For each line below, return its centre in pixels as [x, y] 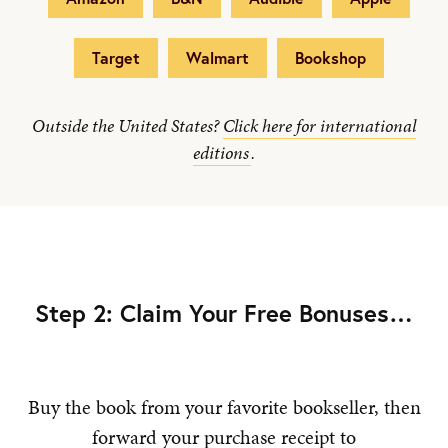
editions [221, 153]
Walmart [217, 58]
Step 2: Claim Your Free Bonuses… [224, 313]
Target [116, 58]
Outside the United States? [127, 126]
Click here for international [319, 126]
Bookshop [330, 58]
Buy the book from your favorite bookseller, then [224, 407]
